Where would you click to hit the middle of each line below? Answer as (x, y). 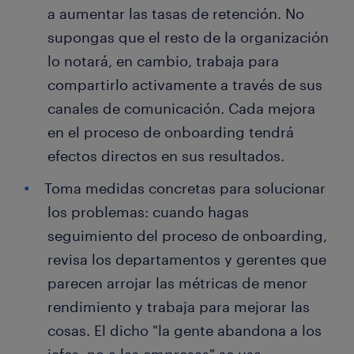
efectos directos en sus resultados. (166, 156)
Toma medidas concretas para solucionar (185, 188)
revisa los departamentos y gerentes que (187, 260)
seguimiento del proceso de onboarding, (187, 236)
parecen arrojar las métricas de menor (177, 283)
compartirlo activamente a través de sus (185, 85)
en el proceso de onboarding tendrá (171, 132)
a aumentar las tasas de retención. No (176, 14)
